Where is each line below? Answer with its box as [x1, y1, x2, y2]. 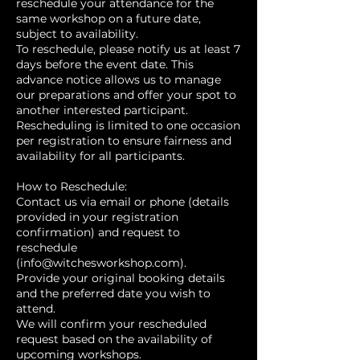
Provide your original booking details [16, 271, 225, 285]
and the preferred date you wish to [16, 286, 211, 301]
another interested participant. [16, 103, 188, 117]
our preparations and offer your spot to [16, 88, 236, 102]
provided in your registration [16, 210, 178, 224]
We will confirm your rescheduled [16, 317, 207, 331]
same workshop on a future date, [16, 11, 201, 26]
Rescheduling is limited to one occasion [16, 118, 240, 133]
